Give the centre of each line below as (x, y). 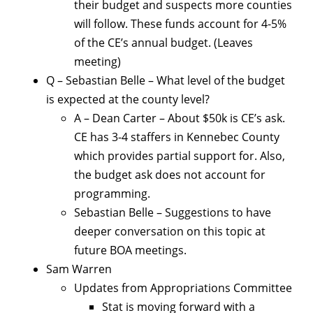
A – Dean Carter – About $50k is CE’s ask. (180, 118)
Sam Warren (79, 269)
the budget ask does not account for (170, 175)
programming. (112, 194)
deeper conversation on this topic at (170, 232)
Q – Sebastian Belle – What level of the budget (166, 81)
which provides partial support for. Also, (180, 156)
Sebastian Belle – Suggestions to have (173, 213)
